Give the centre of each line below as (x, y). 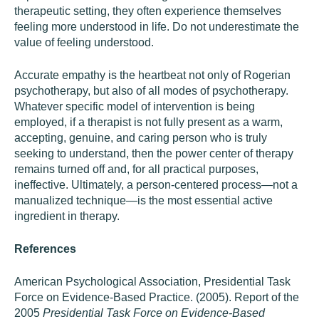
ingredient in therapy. (67, 216)
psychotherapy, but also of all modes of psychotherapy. (151, 91)
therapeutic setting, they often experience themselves (148, 11)
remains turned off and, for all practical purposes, (136, 169)
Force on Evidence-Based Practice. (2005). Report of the (157, 297)
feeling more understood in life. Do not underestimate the (157, 27)
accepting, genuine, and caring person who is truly (141, 138)
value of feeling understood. (84, 42)
